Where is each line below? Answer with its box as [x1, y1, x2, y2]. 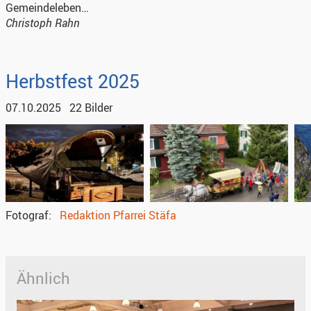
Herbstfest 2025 [6, 67, 140, 94]
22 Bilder [69, 99, 112, 115]
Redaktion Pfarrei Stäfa [60, 207, 176, 223]
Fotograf [6, 207, 49, 223]
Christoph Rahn [6, 15, 80, 31]
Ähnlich [17, 267, 70, 289]
